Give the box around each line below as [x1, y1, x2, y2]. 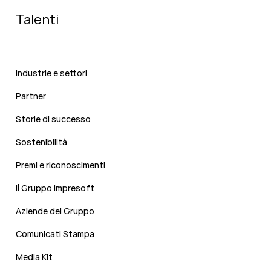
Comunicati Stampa [16, 228, 94, 240]
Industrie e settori [16, 67, 87, 79]
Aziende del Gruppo [16, 205, 94, 217]
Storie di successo [16, 113, 91, 125]
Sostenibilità [16, 136, 67, 148]
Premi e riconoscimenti [16, 159, 105, 171]
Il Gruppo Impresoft [16, 182, 94, 194]
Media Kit [16, 251, 53, 263]
